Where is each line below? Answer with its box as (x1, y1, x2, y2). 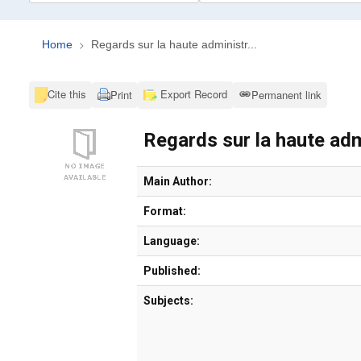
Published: (143, 263, 201, 277)
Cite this (48, 85, 87, 102)
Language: (143, 234, 200, 247)
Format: (143, 204, 186, 218)
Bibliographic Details (137, 164, 232, 180)
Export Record (156, 85, 227, 102)
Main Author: (143, 174, 212, 188)
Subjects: (143, 293, 193, 307)
